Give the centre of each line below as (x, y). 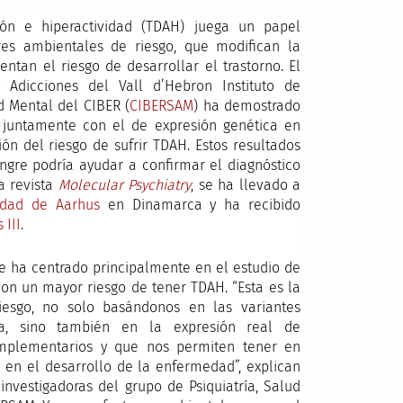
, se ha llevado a (246, 185)
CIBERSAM (162, 106)
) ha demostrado (247, 106)
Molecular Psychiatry (125, 185)
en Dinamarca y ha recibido (200, 205)
